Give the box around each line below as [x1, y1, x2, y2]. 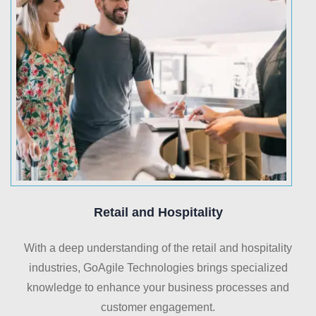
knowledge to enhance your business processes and [27, 281, 289, 294]
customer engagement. [101, 301, 215, 314]
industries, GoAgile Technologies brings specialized [28, 262, 288, 274]
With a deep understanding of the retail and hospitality [24, 242, 292, 255]
